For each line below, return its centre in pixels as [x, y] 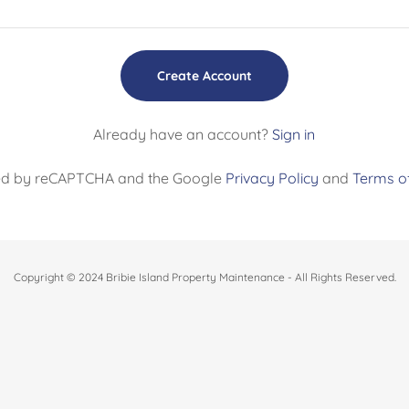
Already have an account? [181, 134]
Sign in [294, 134]
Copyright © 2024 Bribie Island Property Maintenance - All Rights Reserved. [204, 277]
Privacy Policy [273, 178]
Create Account [204, 76]
